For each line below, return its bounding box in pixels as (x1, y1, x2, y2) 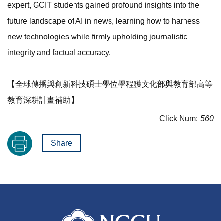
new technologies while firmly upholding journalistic (7, 33, 187, 41)
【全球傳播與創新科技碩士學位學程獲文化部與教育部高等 (7, 80, 213, 89)
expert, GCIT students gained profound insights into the (7, 1, 199, 10)
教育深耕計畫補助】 (7, 96, 78, 105)
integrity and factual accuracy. (7, 48, 110, 57)
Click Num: (159, 114, 198, 123)
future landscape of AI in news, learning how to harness (7, 17, 200, 26)
